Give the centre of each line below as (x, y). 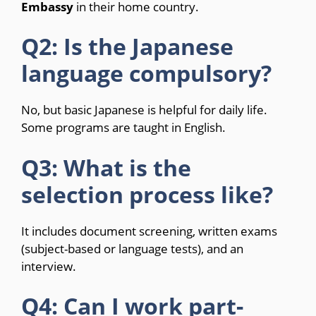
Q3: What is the (106, 167)
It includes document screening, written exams (149, 231)
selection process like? (147, 194)
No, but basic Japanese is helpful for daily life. (144, 110)
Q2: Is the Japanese (127, 47)
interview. (49, 266)
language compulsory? (146, 73)
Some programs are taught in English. (123, 128)
